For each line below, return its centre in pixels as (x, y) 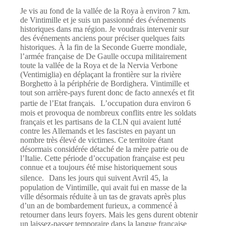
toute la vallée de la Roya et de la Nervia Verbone (99, 66)
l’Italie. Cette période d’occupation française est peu (102, 158)
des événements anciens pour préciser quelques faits (102, 38)
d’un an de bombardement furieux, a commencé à (99, 206)
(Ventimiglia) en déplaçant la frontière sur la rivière (101, 75)
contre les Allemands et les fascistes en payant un (98, 131)
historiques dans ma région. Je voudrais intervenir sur (104, 29)
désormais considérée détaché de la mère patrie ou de (104, 149)
